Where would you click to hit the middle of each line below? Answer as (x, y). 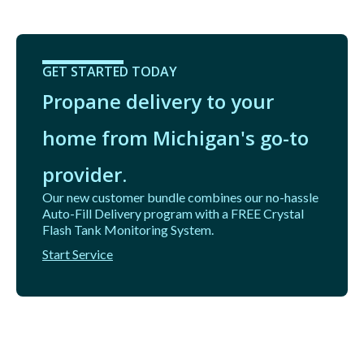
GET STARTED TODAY (110, 72)
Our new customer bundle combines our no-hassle (180, 197)
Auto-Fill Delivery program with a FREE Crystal (173, 214)
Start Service (78, 254)
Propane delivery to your (158, 102)
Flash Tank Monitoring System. (128, 230)
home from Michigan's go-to (175, 138)
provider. (84, 175)
